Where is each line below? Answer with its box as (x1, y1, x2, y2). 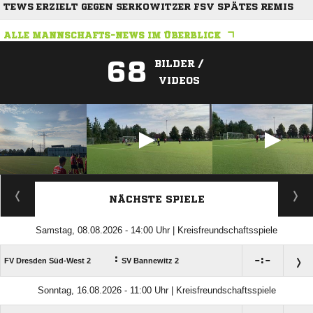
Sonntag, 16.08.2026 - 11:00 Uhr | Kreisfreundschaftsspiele (37, 285, 276, 296)
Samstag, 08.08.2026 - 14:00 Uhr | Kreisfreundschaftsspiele (36, 225, 277, 236)
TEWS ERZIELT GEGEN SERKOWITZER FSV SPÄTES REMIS (3, 2, 293, 12)
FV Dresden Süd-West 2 (4, 256, 91, 265)
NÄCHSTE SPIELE (108, 194, 205, 205)
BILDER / (154, 59, 203, 69)
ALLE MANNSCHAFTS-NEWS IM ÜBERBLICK (3, 31, 221, 41)
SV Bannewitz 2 (122, 256, 179, 265)
